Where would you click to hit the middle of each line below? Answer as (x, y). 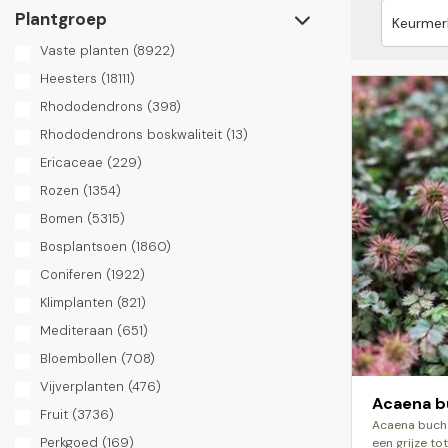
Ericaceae (71, 162)
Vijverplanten (82, 386)
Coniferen (71, 274)
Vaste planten (84, 50)
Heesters (68, 78)
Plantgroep (61, 19)
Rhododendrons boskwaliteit (131, 134)
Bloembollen (78, 358)
